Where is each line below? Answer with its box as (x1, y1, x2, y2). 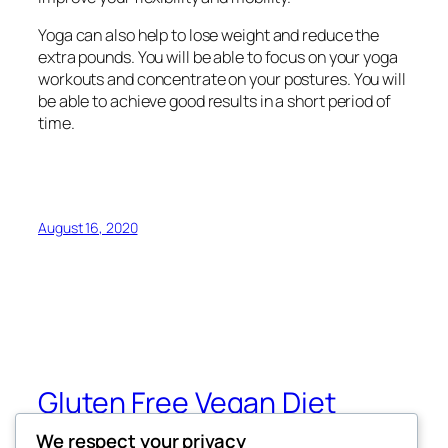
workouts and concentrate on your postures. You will (38, 67, 406, 90)
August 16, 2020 (38, 218, 138, 238)
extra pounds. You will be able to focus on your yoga (38, 45, 398, 68)
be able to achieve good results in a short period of (38, 89, 391, 112)
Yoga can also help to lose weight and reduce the (38, 23, 380, 46)
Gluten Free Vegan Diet (38, 382, 336, 422)
